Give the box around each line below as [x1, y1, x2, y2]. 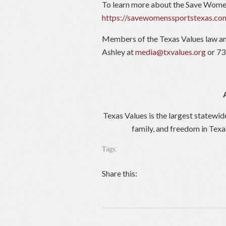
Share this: [102, 168, 137, 179]
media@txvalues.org [135, 47, 206, 57]
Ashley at [102, 47, 135, 57]
